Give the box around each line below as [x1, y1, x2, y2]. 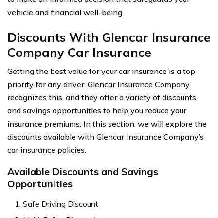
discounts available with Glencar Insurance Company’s [7, 131, 204, 142]
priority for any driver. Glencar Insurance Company [7, 79, 190, 89]
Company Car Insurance [7, 44, 151, 60]
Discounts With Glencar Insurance [7, 29, 211, 45]
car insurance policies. [7, 145, 86, 155]
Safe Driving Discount [23, 199, 98, 209]
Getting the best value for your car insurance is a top [7, 66, 195, 76]
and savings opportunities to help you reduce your [7, 105, 186, 115]
